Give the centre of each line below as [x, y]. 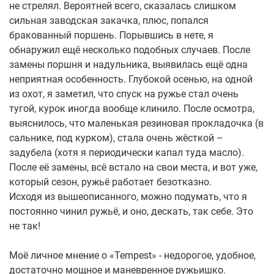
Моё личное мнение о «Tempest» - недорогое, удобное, [132, 256]
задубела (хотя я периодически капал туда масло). [127, 153]
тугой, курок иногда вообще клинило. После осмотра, [132, 109]
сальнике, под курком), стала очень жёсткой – [116, 138]
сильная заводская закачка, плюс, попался [109, 21]
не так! [25, 226]
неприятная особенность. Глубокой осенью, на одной [131, 80]
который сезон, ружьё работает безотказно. [110, 182]
